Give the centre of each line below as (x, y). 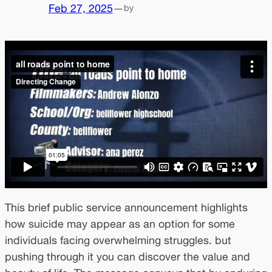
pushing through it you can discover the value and (127, 256)
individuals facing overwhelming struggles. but (118, 240)
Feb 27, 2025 (80, 8)
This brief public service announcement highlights (126, 207)
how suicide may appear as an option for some (120, 223)
